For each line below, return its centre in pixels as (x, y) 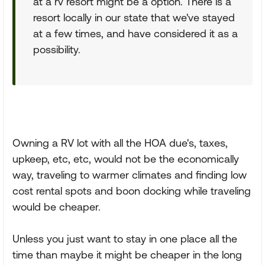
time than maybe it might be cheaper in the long (127, 255)
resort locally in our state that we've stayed (134, 17)
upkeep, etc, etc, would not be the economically (126, 159)
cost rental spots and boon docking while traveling (132, 191)
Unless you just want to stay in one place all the (125, 239)
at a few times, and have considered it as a (135, 33)
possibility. (57, 49)
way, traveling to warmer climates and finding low (130, 175)
